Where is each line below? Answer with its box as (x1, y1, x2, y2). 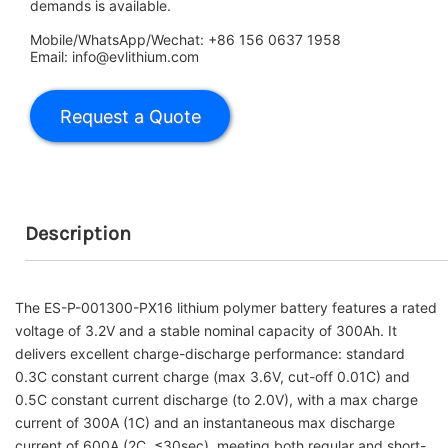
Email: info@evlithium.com (30, 48, 199, 65)
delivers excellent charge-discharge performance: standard (15, 345, 405, 362)
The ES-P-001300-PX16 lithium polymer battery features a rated (15, 299, 437, 316)
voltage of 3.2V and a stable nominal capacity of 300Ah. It (15, 322, 397, 339)
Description (25, 222, 131, 245)
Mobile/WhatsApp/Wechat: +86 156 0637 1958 (30, 31, 341, 48)
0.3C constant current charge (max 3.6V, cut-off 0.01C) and (15, 368, 410, 385)
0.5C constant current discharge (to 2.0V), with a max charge (15, 391, 418, 408)
